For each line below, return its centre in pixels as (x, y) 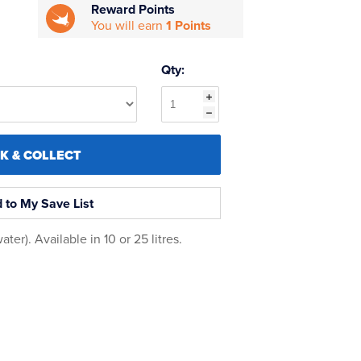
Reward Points (133, 10)
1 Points (189, 26)
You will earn (129, 26)
